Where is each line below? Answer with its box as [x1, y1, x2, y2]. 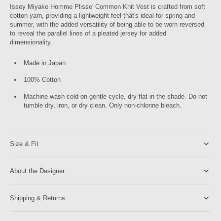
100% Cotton [24, 76, 61, 83]
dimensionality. [10, 38, 54, 46]
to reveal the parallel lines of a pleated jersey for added [10, 30, 166, 37]
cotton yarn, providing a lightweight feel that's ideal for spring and [10, 12, 195, 19]
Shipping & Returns [10, 194, 65, 202]
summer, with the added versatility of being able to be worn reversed [10, 21, 204, 28]
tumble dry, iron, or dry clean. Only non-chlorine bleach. [24, 102, 182, 109]
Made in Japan [24, 59, 66, 67]
